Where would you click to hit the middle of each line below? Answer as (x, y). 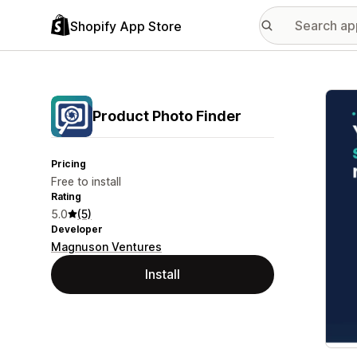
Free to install (86, 181)
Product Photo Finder (167, 116)
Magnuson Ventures (106, 247)
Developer (77, 229)
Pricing (69, 164)
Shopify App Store (126, 26)
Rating (66, 196)
